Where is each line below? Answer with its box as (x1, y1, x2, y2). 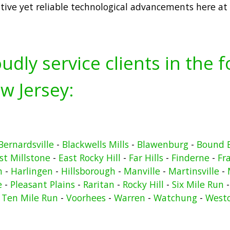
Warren (114, 191, 145, 204)
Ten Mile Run (2, 191, 58, 204)
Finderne (171, 151, 209, 164)
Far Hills (129, 151, 163, 164)
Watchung (154, 191, 197, 204)
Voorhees (66, 191, 106, 204)
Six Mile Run (172, 178, 224, 190)
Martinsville (168, 164, 219, 177)
